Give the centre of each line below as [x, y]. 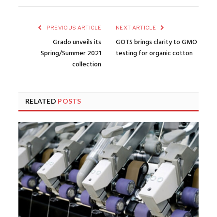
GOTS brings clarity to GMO [156, 42]
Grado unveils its [77, 42]
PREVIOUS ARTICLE [73, 27]
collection [87, 64]
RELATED [42, 101]
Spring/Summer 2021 [71, 53]
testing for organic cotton [154, 53]
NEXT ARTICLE [137, 27]
